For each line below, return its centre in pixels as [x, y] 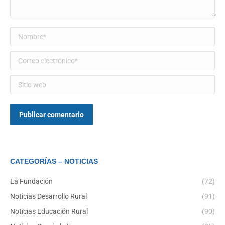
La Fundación [31, 182]
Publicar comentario [51, 115]
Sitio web [26, 80]
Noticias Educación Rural [49, 212]
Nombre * [27, 32]
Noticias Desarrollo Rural [48, 197]
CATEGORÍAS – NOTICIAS [54, 161]
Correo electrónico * [45, 56]
